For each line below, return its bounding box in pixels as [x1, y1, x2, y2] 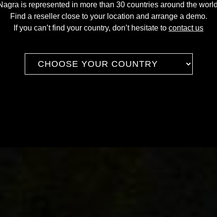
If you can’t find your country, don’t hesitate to [14, 24, 169, 32]
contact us [169, 24, 203, 32]
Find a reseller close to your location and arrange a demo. [10, 12, 207, 20]
